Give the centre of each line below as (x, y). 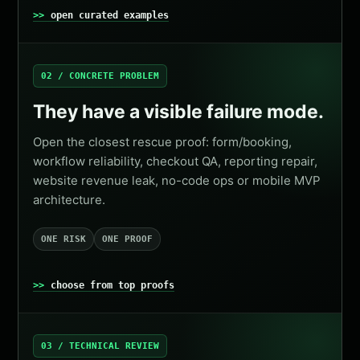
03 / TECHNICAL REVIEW (100, 346)
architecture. (70, 200)
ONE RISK (64, 239)
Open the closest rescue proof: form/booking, (163, 142)
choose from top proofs (113, 285)
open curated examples (110, 15)
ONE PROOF (128, 239)
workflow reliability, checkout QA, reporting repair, (176, 161)
